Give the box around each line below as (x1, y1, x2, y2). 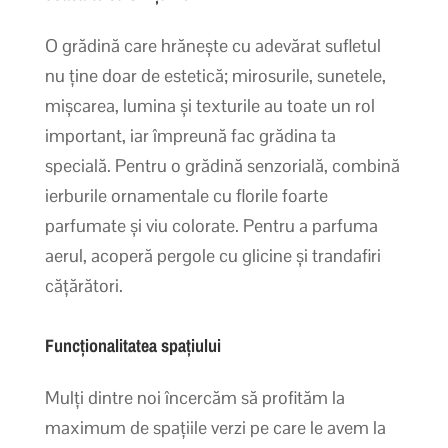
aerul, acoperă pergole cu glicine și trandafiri (44, 243, 381, 267)
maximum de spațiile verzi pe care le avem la (44, 415, 386, 439)
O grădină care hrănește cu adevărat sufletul (44, 33, 381, 57)
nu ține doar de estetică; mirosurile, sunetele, (44, 63, 386, 87)
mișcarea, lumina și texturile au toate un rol (44, 93, 375, 117)
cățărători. (44, 273, 123, 297)
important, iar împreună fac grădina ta (44, 123, 336, 147)
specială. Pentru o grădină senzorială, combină (44, 153, 400, 177)
